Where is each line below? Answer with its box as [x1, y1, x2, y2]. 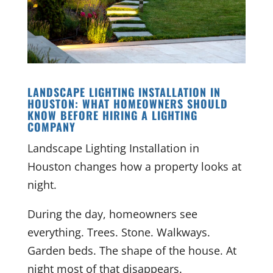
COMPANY [27, 118, 76, 135]
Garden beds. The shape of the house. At [27, 243, 236, 258]
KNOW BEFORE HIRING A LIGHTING [27, 107, 197, 123]
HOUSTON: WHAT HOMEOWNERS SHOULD [27, 95, 228, 112]
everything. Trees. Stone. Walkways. [27, 224, 210, 239]
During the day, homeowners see [27, 206, 197, 221]
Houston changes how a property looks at [27, 158, 241, 174]
